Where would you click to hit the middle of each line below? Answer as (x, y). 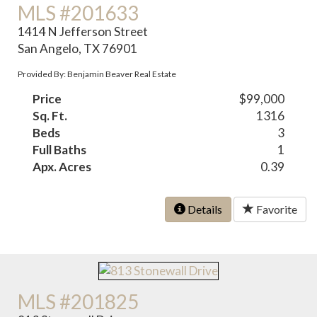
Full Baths (60, 150)
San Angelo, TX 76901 (78, 49)
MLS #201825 (79, 301)
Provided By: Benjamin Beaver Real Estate (97, 74)
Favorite (276, 209)
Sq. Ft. (50, 116)
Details (204, 209)
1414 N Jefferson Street (83, 32)
